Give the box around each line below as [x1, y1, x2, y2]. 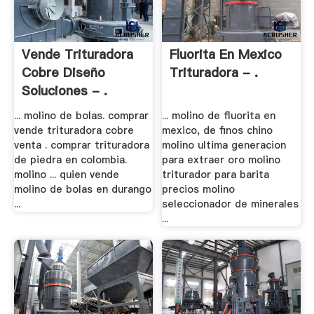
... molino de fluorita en [162, 108, 276, 123]
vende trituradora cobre [13, 123, 134, 137]
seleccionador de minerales [162, 196, 299, 211]
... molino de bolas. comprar [13, 108, 149, 123]
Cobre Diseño [21, 64, 105, 82]
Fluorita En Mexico [170, 46, 282, 64]
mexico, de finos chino [162, 123, 273, 137]
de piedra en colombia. [13, 152, 127, 167]
